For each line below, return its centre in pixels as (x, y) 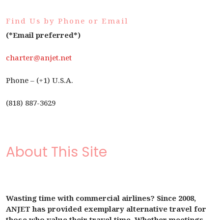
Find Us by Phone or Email (67, 21)
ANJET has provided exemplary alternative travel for (106, 209)
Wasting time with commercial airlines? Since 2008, (101, 198)
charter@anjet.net (39, 57)
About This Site (56, 152)
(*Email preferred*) (43, 35)
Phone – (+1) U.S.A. (40, 80)
